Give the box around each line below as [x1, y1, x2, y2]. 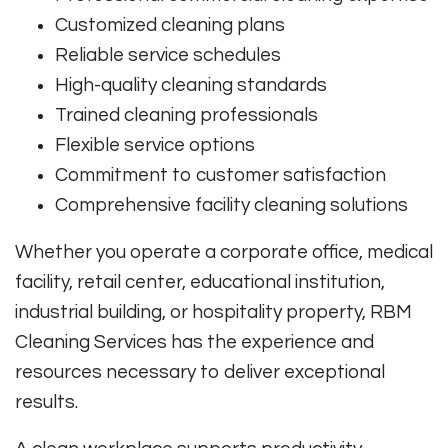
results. [15, 391, 78, 412]
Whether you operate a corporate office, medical [15, 241, 433, 262]
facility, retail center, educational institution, [15, 271, 385, 292]
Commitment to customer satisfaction [55, 164, 386, 185]
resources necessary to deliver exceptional [15, 361, 385, 382]
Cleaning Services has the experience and [15, 331, 374, 352]
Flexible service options [55, 134, 255, 155]
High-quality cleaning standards [55, 74, 327, 95]
